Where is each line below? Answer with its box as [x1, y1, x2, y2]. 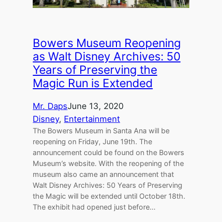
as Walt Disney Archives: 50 [33, 49, 181, 63]
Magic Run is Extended [33, 76, 153, 90]
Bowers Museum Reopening [33, 36, 181, 50]
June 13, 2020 [67, 101, 124, 111]
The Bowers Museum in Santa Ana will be [33, 126, 170, 135]
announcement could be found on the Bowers [33, 148, 185, 157]
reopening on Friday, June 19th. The [33, 137, 153, 146]
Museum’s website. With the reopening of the [33, 159, 184, 167]
